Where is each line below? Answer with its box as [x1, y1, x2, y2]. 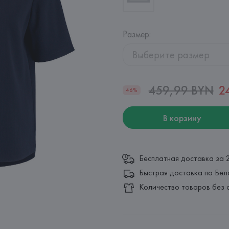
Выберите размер [132, 48, 210, 61]
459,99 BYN [148, 82, 214, 98]
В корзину [163, 111, 201, 124]
